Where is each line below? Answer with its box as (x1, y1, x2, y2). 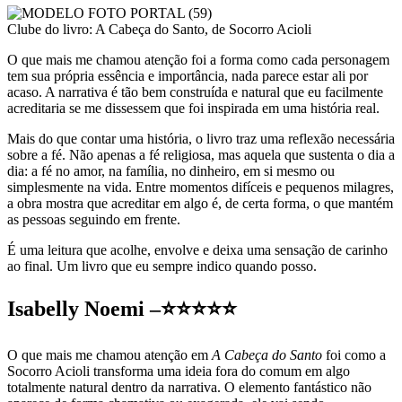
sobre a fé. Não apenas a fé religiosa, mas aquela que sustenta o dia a (7, 146, 395, 162)
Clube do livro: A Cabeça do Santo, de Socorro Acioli (7, 21, 311, 37)
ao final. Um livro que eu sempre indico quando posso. (7, 258, 317, 274)
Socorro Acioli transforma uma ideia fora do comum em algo (7, 363, 350, 379)
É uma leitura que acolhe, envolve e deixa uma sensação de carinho (7, 241, 388, 258)
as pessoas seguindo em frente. (7, 211, 180, 227)
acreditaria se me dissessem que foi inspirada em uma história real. (7, 100, 380, 116)
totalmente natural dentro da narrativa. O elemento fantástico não (7, 379, 371, 395)
